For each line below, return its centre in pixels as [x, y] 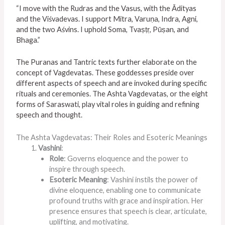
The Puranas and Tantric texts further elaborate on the [107, 62]
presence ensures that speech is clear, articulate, [128, 211]
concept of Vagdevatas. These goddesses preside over [105, 73]
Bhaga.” [28, 40]
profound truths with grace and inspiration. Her [127, 200]
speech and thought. [49, 115]
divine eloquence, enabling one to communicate [125, 190]
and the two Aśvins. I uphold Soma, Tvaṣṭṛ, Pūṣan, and [103, 29]
